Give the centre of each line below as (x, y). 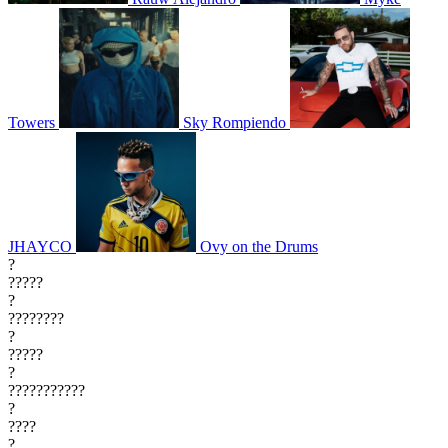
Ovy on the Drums (259, 247)
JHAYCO (40, 247)
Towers (31, 123)
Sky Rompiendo (234, 123)
